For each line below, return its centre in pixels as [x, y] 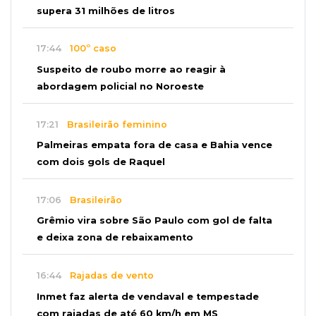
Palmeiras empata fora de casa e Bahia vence [154, 145]
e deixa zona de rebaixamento [115, 238]
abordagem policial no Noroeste [120, 86]
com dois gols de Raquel [101, 162]
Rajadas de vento [108, 275]
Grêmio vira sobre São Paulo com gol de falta [154, 221]
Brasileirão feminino [113, 124]
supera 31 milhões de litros [106, 11]
